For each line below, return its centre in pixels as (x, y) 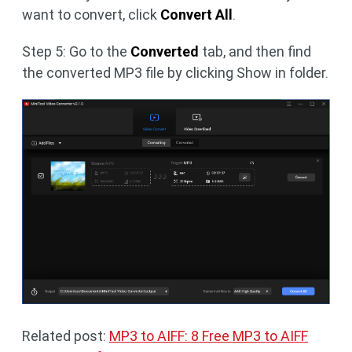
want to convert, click (91, 15)
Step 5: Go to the (76, 51)
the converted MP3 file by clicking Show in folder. (175, 73)
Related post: (66, 336)
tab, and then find (255, 51)
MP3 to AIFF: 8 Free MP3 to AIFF (209, 336)
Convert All (196, 15)
